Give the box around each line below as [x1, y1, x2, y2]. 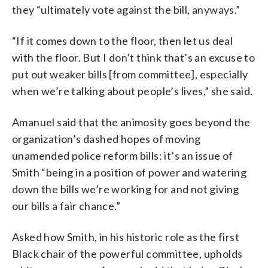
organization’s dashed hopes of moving [12, 132, 201, 145]
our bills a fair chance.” [12, 199, 120, 212]
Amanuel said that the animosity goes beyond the [12, 115, 251, 129]
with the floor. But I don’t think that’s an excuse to [12, 50, 255, 64]
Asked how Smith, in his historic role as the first [12, 230, 239, 243]
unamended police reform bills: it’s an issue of [12, 148, 233, 162]
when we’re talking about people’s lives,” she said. [12, 84, 253, 98]
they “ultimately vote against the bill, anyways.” [12, 2, 240, 16]
